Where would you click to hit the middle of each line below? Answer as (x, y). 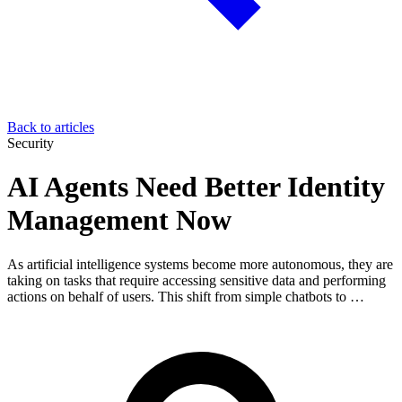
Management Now (119, 220)
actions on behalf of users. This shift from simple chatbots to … (186, 296)
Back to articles (51, 127)
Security (31, 143)
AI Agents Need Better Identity (196, 187)
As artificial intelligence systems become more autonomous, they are (200, 264)
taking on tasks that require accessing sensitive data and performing (197, 280)
